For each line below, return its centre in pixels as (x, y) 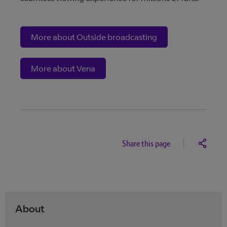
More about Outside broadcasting (94, 37)
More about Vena (63, 68)
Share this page (146, 144)
